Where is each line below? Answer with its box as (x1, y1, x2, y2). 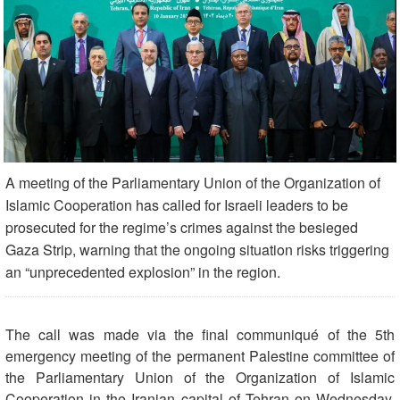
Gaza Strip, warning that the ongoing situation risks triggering (5, 238, 389, 260)
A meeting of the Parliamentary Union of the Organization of (5, 171, 380, 193)
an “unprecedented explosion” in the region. (5, 261, 280, 282)
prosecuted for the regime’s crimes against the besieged (5, 216, 358, 237)
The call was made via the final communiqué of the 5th (5, 323, 395, 345)
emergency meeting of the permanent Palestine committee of (5, 345, 395, 366)
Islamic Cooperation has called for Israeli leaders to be (5, 194, 348, 215)
